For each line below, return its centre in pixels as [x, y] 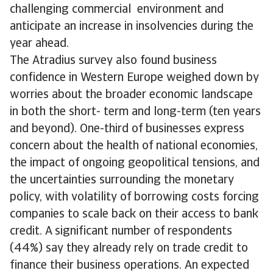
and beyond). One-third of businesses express [127, 129]
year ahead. [39, 44]
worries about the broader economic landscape [131, 95]
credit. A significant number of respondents [121, 232]
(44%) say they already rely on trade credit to [129, 249]
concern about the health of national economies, [134, 146]
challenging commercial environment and [117, 10]
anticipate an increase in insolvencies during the [132, 27]
